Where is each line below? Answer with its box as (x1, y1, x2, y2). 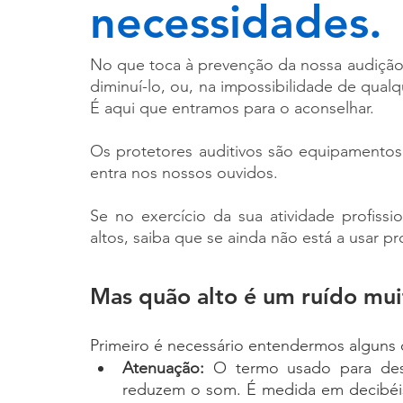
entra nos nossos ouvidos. (90, 163, 278, 183)
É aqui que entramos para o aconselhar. (90, 98, 374, 118)
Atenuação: (122, 358, 213, 378)
